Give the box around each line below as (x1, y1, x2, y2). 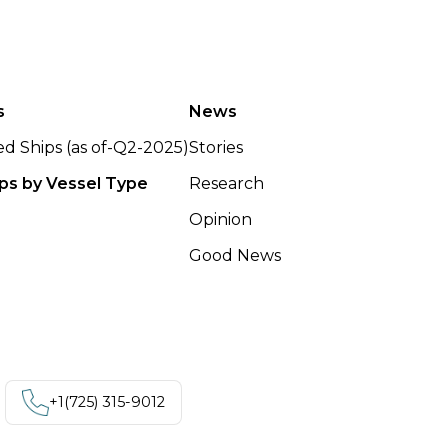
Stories (189, 137, 243, 157)
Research (189, 173, 264, 193)
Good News (189, 245, 281, 265)
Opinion (189, 209, 252, 229)
